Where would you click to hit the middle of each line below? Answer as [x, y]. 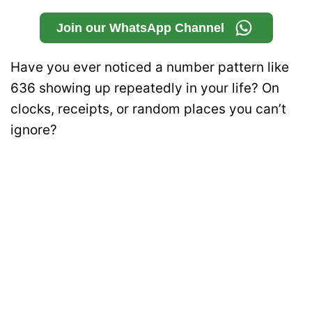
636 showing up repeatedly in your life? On [145, 88]
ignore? [34, 130]
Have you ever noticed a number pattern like [150, 67]
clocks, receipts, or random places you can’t [148, 109]
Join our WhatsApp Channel [140, 28]
